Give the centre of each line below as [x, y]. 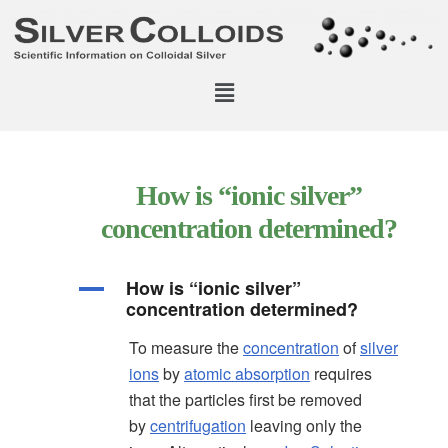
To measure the [186, 348]
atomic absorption [247, 374]
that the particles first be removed [245, 400]
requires [341, 374]
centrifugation [198, 426]
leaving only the [304, 426]
